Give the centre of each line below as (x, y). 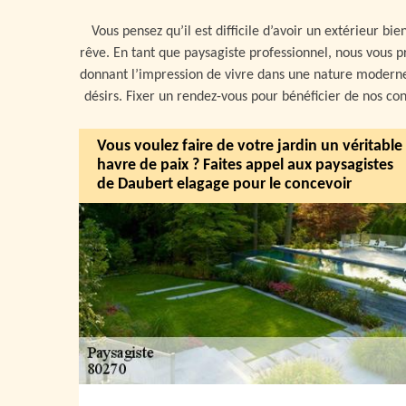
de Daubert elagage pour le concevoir (224, 185)
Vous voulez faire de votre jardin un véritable (250, 147)
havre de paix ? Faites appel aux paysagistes (245, 166)
